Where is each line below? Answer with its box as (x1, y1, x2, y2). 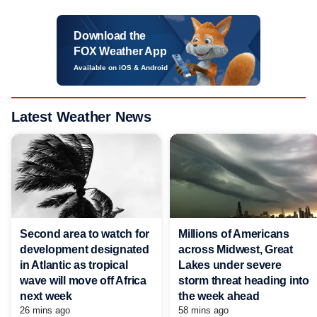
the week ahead (178, 289, 260, 302)
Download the (74, 30, 146, 42)
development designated (20, 243, 149, 255)
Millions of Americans (178, 227, 289, 240)
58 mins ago (178, 304, 229, 316)
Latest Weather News (11, 109, 152, 125)
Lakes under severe (178, 258, 282, 271)
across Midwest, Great (178, 243, 293, 255)
